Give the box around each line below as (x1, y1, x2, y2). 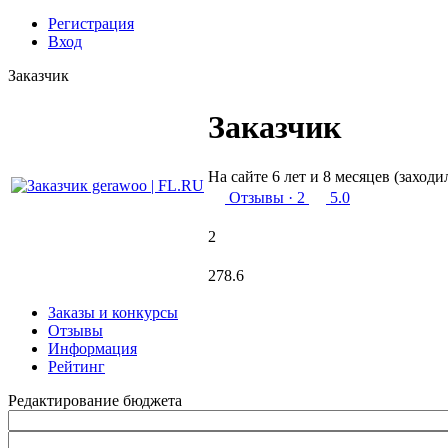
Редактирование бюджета (8, 392, 182, 409)
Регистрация (48, 15, 134, 32)
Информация (48, 340, 137, 357)
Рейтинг (48, 358, 105, 375)
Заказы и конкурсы (48, 304, 178, 321)
